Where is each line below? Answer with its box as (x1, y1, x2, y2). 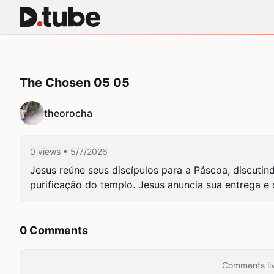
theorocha (44, 107, 92, 119)
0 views (30, 146, 61, 157)
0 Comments (20, 224, 88, 237)
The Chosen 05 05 (20, 75, 130, 90)
